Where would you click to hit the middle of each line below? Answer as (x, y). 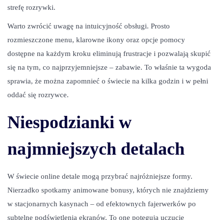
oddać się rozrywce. (38, 95)
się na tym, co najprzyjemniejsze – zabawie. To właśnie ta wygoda (109, 67)
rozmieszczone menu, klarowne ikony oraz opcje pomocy (96, 40)
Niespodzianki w (69, 122)
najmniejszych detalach (96, 149)
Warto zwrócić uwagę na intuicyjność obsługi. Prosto (89, 26)
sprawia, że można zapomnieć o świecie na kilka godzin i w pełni (108, 81)
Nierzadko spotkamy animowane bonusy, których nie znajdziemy (108, 190)
